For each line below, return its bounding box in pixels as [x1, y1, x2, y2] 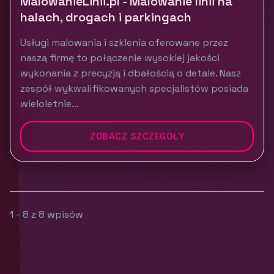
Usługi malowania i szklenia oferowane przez [20, 36, 228, 49]
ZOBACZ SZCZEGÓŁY [90, 130, 184, 142]
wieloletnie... [20, 97, 79, 110]
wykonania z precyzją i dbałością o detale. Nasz [20, 67, 241, 80]
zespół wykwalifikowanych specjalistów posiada [20, 82, 248, 95]
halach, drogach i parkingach [20, 9, 191, 25]
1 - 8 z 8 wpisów [10, 208, 83, 221]
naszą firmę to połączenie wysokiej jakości [20, 51, 220, 64]
